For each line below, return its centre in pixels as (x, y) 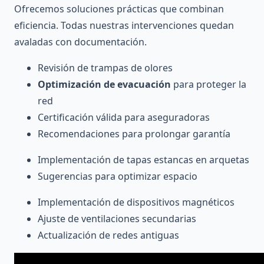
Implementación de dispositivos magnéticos (136, 202)
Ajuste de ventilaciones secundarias (117, 218)
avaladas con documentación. (80, 42)
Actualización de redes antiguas (108, 235)
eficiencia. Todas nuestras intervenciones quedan (124, 25)
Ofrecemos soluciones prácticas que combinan (119, 9)
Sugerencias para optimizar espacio (118, 176)
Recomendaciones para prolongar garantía (134, 133)
